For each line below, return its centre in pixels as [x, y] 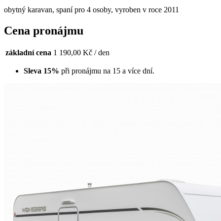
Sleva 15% [41, 71]
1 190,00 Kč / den [81, 53]
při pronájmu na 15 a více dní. [107, 71]
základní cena [28, 53]
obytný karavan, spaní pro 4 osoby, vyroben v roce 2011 [92, 9]
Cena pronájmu [44, 30]
